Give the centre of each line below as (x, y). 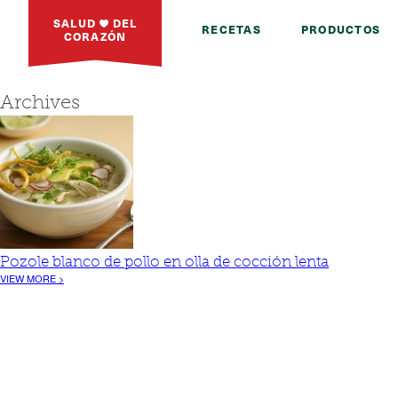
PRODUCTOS (340, 29)
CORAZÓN (95, 36)
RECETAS (231, 29)
